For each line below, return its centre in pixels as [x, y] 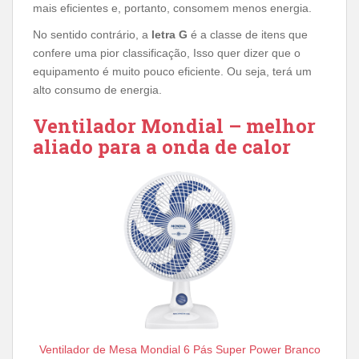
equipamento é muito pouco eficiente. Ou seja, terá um [172, 71]
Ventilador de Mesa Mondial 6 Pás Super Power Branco [179, 350]
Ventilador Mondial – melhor [174, 125]
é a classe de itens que [248, 34]
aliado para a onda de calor [162, 146]
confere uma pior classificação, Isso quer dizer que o [167, 52]
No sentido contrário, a [92, 34]
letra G [169, 34]
